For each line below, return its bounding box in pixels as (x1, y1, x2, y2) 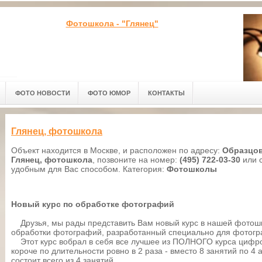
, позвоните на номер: (92, 155, 180, 165)
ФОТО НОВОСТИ (15, 89, 70, 96)
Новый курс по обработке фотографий (11, 199, 174, 209)
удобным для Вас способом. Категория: (11, 164, 167, 174)
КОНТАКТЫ (148, 89, 185, 96)
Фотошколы (167, 164, 217, 174)
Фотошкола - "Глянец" (65, 19, 158, 28)
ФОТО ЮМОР (88, 89, 130, 96)
